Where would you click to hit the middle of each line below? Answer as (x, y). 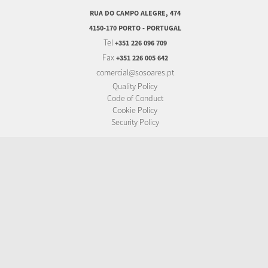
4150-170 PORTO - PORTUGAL (135, 28)
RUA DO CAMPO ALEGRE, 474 (135, 13)
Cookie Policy (135, 110)
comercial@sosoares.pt (135, 72)
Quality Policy (135, 86)
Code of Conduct (135, 98)
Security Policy (135, 122)
